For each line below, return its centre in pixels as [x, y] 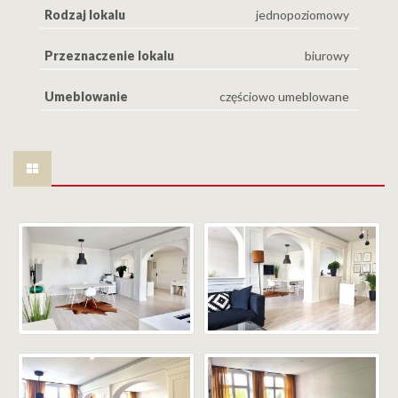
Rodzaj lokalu [85, 14]
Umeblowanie [86, 96]
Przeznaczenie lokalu [109, 55]
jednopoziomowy [302, 14]
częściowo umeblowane [284, 96]
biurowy [327, 55]
